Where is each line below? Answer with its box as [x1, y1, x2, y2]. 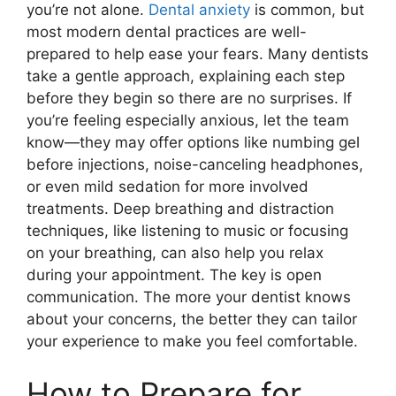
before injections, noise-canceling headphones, [27, 155, 363, 173]
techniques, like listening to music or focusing [27, 221, 348, 240]
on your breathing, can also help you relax [27, 243, 324, 262]
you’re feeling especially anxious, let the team [27, 110, 349, 129]
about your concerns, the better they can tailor [27, 309, 357, 328]
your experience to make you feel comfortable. [27, 331, 358, 350]
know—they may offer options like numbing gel [27, 133, 360, 151]
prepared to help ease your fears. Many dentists [27, 44, 369, 63]
